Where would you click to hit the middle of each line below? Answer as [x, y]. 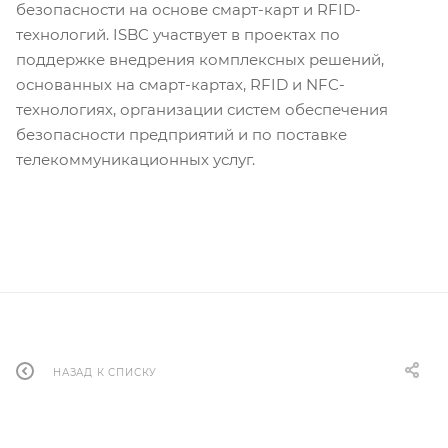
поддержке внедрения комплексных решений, [200, 59]
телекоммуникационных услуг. [135, 159]
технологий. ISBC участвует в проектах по [178, 34]
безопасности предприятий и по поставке [181, 134]
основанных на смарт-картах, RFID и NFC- [180, 84]
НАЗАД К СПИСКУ [105, 372]
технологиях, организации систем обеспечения [202, 109]
